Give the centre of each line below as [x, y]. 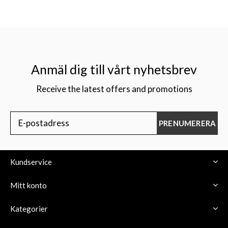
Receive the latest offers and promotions [114, 89]
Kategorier [29, 208]
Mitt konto [28, 185]
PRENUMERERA [187, 123]
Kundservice [31, 162]
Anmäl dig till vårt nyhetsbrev [114, 69]
